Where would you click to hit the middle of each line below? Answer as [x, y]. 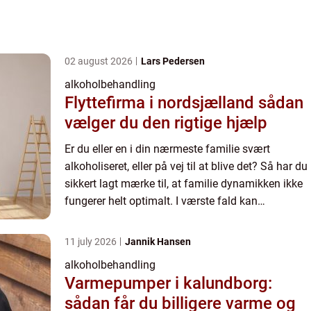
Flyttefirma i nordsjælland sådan [161, 102]
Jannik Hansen [158, 241]
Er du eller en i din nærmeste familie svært [167, 149]
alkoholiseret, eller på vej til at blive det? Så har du [186, 166]
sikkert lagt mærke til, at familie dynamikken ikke [184, 183]
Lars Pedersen [173, 61]
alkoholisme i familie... [120, 218]
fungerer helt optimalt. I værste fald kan [161, 201]
